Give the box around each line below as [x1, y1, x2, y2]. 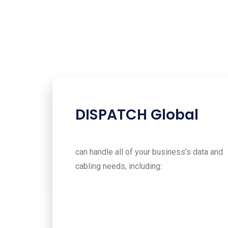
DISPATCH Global [75, 104, 198, 125]
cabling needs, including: [75, 161, 162, 171]
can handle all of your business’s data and [75, 147, 223, 157]
